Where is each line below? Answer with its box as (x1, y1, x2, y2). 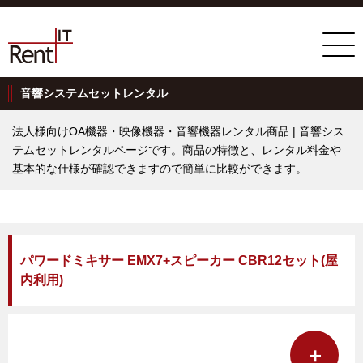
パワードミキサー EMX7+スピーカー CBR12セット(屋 (20, 254, 338, 267)
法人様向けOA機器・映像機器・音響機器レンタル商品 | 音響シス (12, 125, 344, 138)
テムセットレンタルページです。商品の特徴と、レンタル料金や (12, 143, 341, 156)
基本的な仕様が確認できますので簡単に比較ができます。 (12, 162, 307, 175)
